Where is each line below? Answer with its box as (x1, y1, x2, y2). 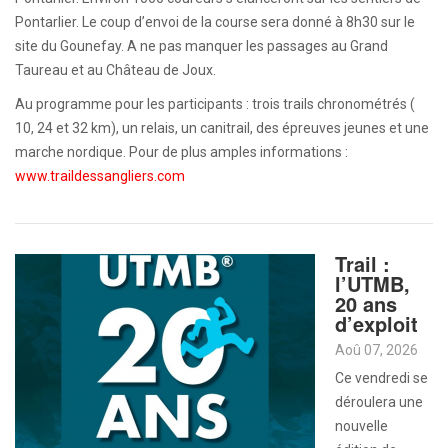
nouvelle (335, 418, 388, 434)
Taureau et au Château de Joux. (15, 62, 216, 78)
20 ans (335, 289, 397, 318)
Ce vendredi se (335, 370, 428, 386)
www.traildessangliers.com (15, 168, 185, 184)
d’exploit (335, 309, 418, 338)
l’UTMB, (335, 269, 410, 298)
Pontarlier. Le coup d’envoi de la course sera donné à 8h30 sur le (15, 14, 415, 30)
